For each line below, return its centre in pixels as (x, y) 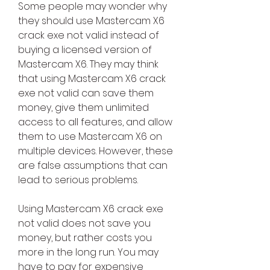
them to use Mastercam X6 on (90, 137)
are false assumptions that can (93, 166)
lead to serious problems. (78, 180)
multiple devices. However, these (96, 151)
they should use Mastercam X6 (91, 21)
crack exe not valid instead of (89, 36)
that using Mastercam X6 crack (92, 79)
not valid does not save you (84, 224)
